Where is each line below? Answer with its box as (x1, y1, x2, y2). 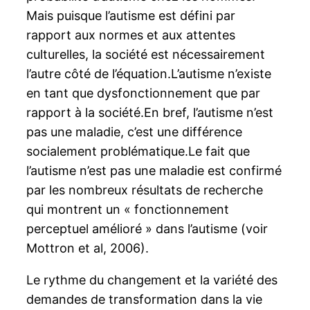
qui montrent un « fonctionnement (26, 201, 230, 217)
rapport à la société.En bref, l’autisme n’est (26, 104, 274, 120)
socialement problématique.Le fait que (26, 143, 250, 158)
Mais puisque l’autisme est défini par (26, 8, 236, 23)
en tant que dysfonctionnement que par (26, 85, 261, 100)
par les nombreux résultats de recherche (26, 182, 264, 197)
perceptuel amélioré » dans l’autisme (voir (26, 221, 268, 236)
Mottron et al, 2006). (26, 240, 149, 255)
